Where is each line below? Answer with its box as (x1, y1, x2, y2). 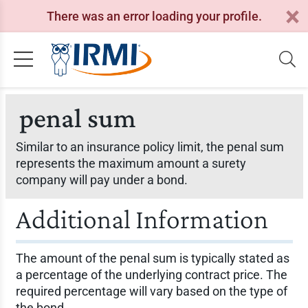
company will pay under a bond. (15, 173, 188, 187)
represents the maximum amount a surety (15, 156, 246, 170)
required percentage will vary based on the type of (15, 284, 287, 298)
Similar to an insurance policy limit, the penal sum (15, 140, 284, 154)
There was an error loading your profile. (46, 8, 262, 23)
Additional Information (15, 203, 268, 234)
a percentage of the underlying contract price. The (15, 267, 287, 282)
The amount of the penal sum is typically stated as (15, 251, 289, 265)
